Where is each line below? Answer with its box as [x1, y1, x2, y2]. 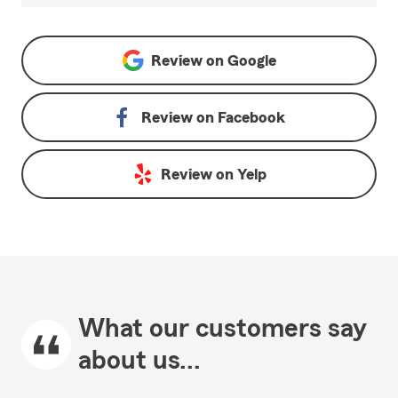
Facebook [218, 109, 285, 126]
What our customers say [78, 315, 367, 343]
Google [227, 52, 276, 69]
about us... [78, 347, 201, 375]
